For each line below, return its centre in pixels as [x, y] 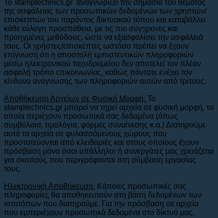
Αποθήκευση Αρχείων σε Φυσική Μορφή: [76, 98]
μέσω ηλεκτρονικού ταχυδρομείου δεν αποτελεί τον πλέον [102, 63]
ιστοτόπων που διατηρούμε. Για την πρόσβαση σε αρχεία [101, 203]
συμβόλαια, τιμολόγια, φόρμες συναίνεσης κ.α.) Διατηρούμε [105, 125]
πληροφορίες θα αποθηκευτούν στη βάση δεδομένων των [103, 195]
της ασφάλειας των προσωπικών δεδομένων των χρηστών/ [105, 11]
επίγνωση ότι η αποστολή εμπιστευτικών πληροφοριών [99, 54]
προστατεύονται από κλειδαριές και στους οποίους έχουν [101, 142]
